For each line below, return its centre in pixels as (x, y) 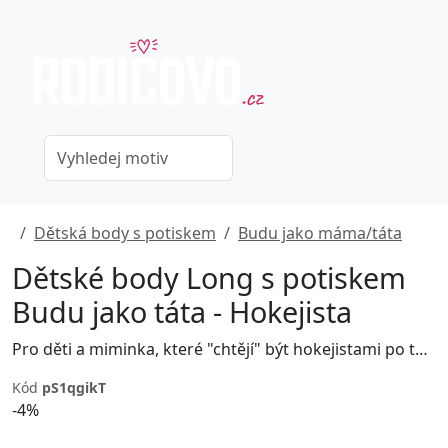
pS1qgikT (74, 387)
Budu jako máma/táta (320, 233)
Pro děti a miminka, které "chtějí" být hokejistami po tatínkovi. (421, 349)
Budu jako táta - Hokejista (182, 311)
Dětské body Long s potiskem (209, 277)
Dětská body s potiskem (125, 233)
